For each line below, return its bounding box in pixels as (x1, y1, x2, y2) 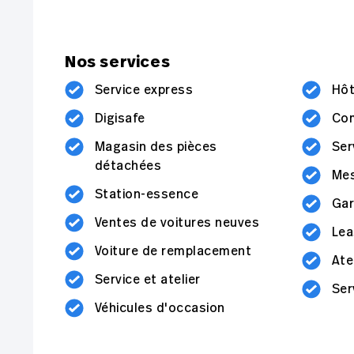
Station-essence (95, 186, 199, 202)
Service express (95, 81, 194, 98)
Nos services (65, 51, 171, 73)
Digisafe (95, 110, 145, 126)
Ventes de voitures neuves (95, 214, 259, 231)
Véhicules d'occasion (95, 299, 225, 316)
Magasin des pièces (95, 138, 217, 155)
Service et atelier (95, 271, 201, 288)
